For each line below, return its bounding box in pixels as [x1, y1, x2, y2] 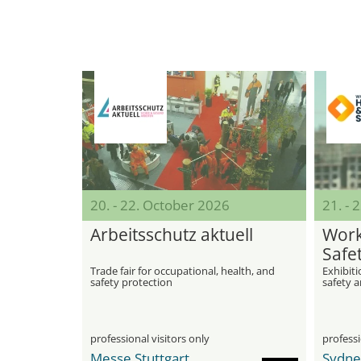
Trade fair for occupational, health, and [90, 263, 275, 278]
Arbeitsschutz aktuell [90, 223, 253, 246]
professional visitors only [90, 331, 210, 346]
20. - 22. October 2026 [90, 196, 230, 214]
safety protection [90, 275, 172, 289]
